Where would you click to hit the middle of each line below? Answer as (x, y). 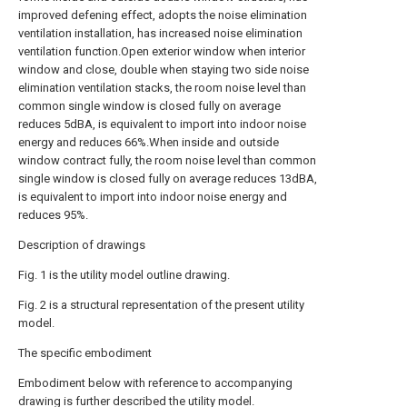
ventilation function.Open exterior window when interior (162, 51)
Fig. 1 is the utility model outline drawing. (124, 275)
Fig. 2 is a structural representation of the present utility (161, 305)
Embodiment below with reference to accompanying (155, 383)
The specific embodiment (85, 353)
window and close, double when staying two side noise (164, 69)
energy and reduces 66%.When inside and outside (149, 142)
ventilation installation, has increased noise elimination (160, 33)
